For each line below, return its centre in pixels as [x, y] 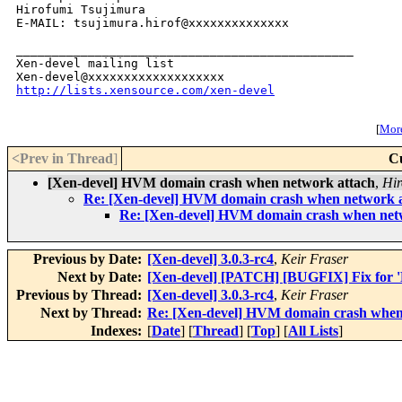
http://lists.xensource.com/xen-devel [145, 91]
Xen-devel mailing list [95, 64]
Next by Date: [101, 277]
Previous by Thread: [81, 295]
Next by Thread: [93, 313]
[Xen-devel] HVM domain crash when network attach [211, 183]
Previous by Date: [89, 259]
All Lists [313, 331]
